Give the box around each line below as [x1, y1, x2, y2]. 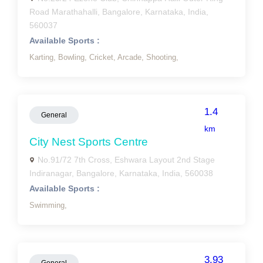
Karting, [29, 53, 58, 62]
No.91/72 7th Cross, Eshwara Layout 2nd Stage [38, 155, 215, 164]
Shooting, [146, 53, 178, 62]
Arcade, [117, 53, 146, 62]
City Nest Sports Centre [29, 136, 148, 148]
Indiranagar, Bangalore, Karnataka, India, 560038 [29, 168, 213, 178]
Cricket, [89, 53, 117, 62]
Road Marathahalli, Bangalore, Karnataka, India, [29, 7, 208, 16]
